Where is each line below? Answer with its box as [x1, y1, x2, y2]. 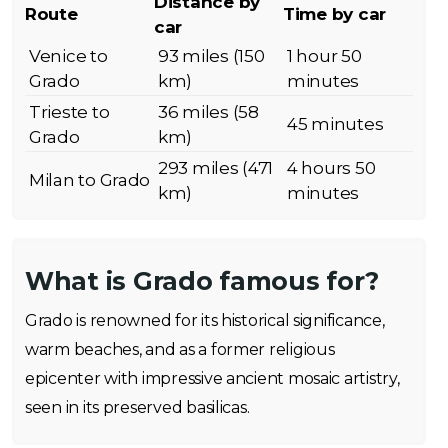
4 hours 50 [287, 158, 376, 178]
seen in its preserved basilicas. [25, 398, 250, 417]
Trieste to [29, 102, 110, 122]
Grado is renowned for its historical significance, [25, 311, 385, 330]
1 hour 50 [287, 46, 362, 66]
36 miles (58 [158, 102, 259, 122]
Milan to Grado [29, 170, 151, 190]
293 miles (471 [158, 158, 274, 178]
